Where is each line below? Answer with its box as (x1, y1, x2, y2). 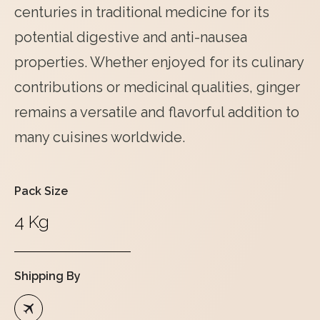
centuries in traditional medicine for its (14, 4, 269, 21)
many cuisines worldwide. (14, 129, 185, 146)
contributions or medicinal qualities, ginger (14, 79, 300, 96)
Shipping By (14, 269, 81, 283)
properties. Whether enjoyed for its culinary (14, 54, 304, 71)
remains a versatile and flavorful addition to (14, 104, 299, 121)
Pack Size (14, 184, 68, 198)
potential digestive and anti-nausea (14, 29, 247, 46)
